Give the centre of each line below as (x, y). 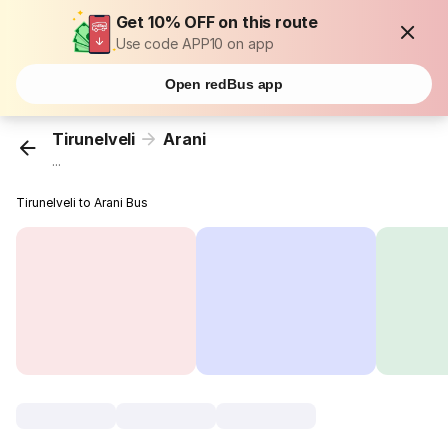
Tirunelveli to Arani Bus (82, 203)
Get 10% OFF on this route (217, 22)
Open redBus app (224, 84)
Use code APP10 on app (194, 43)
